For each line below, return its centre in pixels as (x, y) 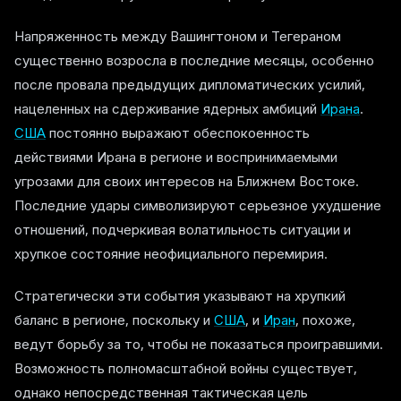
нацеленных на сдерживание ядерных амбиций (167, 108)
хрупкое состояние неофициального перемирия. (171, 253)
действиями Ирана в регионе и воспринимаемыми (176, 157)
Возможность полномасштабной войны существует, (186, 368)
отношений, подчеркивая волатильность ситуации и (183, 229)
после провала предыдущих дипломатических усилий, (190, 84)
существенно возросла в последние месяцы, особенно (194, 60)
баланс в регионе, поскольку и (114, 320)
